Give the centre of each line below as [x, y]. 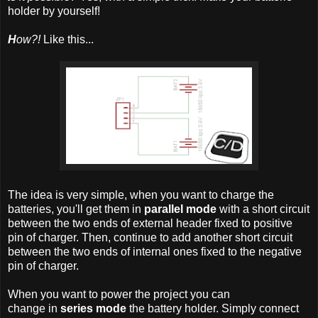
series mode [93, 309]
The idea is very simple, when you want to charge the [141, 195]
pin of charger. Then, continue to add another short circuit [150, 238]
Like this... [67, 40]
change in [34, 309]
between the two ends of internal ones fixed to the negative [155, 252]
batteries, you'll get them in [76, 209]
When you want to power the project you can [119, 295]
